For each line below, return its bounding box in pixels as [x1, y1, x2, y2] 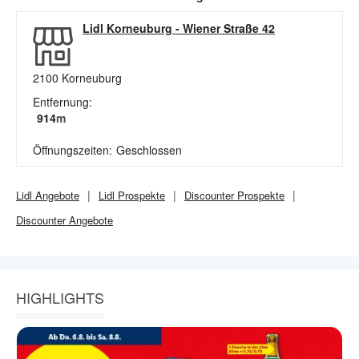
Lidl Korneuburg [83, 20, 172, 36]
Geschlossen [116, 142, 182, 158]
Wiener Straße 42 [183, 20, 275, 36]
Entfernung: [33, 94, 92, 110]
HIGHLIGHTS [16, 287, 104, 308]
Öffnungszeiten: [33, 142, 112, 158]
